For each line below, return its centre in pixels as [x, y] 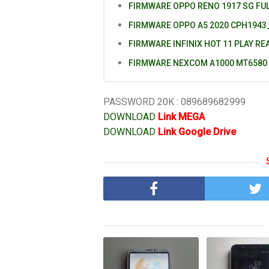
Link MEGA [181, 117]
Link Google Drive [197, 132]
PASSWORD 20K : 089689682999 [174, 102]
